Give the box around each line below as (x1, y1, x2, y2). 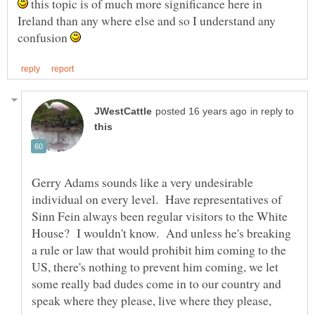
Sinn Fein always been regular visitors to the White (32, 207, 288, 225)
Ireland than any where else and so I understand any (18, 12, 276, 30)
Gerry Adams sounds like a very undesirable (32, 174, 253, 191)
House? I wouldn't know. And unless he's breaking (32, 224, 291, 242)
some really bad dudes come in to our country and (32, 275, 281, 292)
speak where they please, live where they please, (32, 292, 271, 309)
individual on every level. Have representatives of (32, 191, 282, 208)
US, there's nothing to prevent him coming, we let (32, 258, 278, 276)
